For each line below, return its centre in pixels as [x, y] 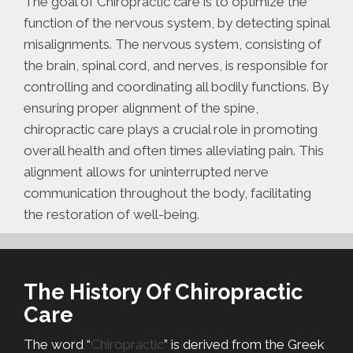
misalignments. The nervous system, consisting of [173, 45]
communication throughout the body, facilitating [167, 193]
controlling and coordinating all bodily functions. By [176, 87]
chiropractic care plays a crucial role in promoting [171, 130]
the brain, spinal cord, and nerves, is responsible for [176, 66]
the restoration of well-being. [111, 215]
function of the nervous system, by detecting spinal [176, 23]
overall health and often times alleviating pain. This [174, 151]
